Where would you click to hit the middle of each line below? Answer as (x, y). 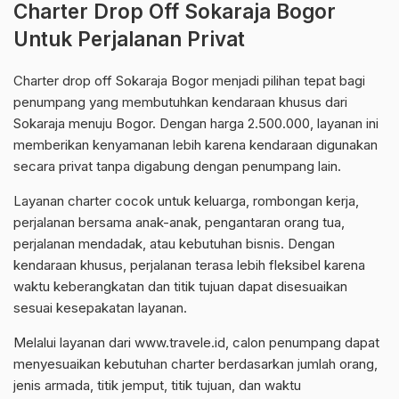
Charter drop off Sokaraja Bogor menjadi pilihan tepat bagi (189, 81)
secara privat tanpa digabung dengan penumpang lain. (177, 167)
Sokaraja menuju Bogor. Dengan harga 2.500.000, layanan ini (196, 124)
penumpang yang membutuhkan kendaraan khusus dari (180, 102)
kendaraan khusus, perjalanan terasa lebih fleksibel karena (189, 265)
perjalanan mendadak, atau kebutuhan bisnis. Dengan (174, 244)
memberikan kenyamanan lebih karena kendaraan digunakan (195, 145)
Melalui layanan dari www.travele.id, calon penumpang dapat (196, 343)
